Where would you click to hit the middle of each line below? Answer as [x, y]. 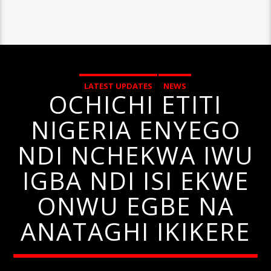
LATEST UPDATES [118, 86]
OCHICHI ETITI [135, 104]
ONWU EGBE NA [135, 206]
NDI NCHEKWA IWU [135, 155]
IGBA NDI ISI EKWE [135, 181]
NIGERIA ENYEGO [135, 130]
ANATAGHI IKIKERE [135, 231]
